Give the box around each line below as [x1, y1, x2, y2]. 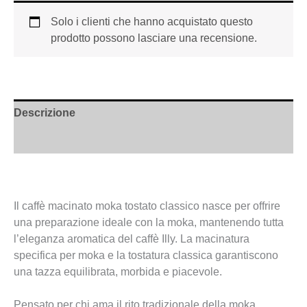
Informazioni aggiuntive [14, 134, 136, 146]
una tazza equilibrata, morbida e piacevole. [14, 265, 222, 278]
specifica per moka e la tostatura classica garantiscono [14, 249, 278, 261]
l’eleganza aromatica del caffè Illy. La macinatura [14, 232, 249, 245]
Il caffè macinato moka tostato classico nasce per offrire [14, 199, 280, 212]
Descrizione [14, 107, 75, 119]
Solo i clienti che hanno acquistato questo [51, 15, 254, 27]
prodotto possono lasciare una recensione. [51, 32, 258, 44]
